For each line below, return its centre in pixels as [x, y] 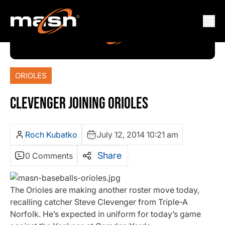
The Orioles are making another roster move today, [105, 190]
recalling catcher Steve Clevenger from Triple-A [99, 202]
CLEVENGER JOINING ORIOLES [79, 104]
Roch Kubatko [51, 135]
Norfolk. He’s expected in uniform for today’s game [105, 214]
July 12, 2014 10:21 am [138, 135]
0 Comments [49, 156]
